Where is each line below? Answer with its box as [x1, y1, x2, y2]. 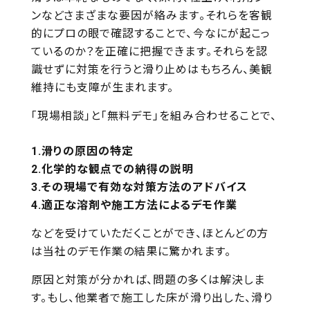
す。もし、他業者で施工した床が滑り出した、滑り [30, 291, 273, 304]
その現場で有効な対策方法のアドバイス [41, 181, 248, 194]
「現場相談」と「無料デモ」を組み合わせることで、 [30, 109, 277, 122]
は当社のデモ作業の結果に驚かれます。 [30, 245, 231, 258]
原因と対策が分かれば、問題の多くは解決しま [30, 273, 265, 286]
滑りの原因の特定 [41, 145, 134, 158]
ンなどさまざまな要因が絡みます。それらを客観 [30, 9, 273, 22]
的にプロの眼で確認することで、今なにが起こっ [30, 27, 271, 40]
